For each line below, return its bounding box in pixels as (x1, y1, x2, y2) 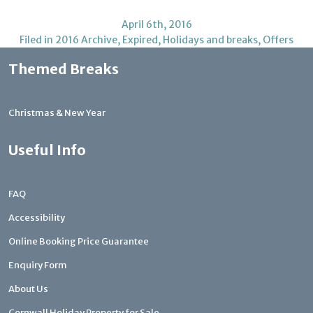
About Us (8, 283, 48, 296)
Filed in (20, 34, 55, 47)
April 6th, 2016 (121, 18, 192, 31)
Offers (263, 34, 293, 47)
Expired (122, 34, 158, 47)
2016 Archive (55, 34, 117, 47)
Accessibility (8, 212, 65, 224)
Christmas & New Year (8, 107, 105, 119)
